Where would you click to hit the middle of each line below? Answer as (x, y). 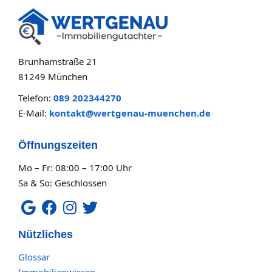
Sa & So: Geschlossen (63, 183)
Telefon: (36, 98)
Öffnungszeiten (58, 145)
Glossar (34, 257)
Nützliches (46, 235)
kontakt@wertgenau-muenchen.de (130, 113)
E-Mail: (34, 113)
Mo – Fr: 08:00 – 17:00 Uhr (75, 168)
